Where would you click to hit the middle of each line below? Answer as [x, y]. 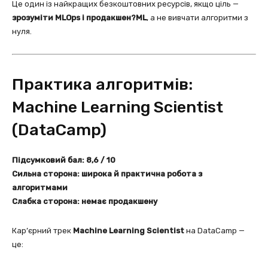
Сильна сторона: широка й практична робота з [107, 173]
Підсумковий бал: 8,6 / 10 [64, 160]
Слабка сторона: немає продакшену [85, 201]
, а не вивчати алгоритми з [197, 17]
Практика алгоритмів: [102, 84]
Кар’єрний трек [42, 230]
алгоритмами [40, 187]
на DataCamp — [214, 230]
